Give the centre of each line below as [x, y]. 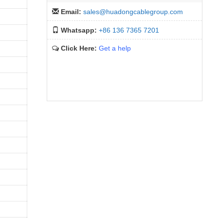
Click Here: [80, 48]
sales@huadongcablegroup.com [133, 12]
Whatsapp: [80, 30]
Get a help [115, 48]
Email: [72, 12]
